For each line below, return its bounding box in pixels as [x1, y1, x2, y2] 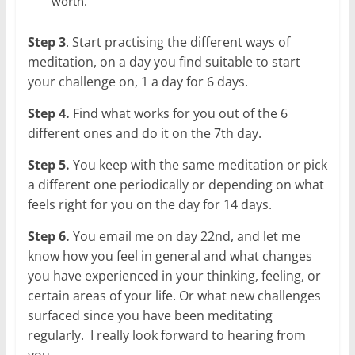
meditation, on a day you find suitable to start [27, 52, 300, 71]
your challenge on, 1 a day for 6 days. [27, 72, 251, 90]
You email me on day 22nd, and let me [69, 227, 300, 245]
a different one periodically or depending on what [27, 175, 324, 193]
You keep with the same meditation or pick [69, 155, 327, 174]
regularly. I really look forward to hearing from [27, 326, 306, 344]
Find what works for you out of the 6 [69, 104, 288, 122]
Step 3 [27, 32, 66, 51]
